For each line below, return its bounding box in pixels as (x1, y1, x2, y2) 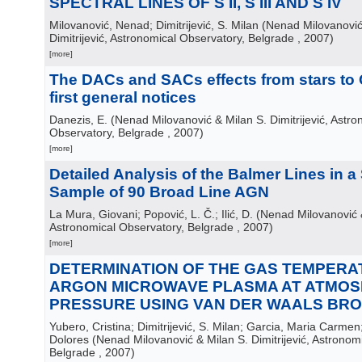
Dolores (49, 333, 89, 346)
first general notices (49, 89, 196, 106)
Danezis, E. (49, 113, 107, 126)
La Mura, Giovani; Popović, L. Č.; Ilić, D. (49, 208, 253, 221)
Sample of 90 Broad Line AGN (49, 183, 269, 200)
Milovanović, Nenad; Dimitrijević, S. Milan (49, 19, 259, 32)
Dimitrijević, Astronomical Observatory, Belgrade (49, 32, 294, 44)
